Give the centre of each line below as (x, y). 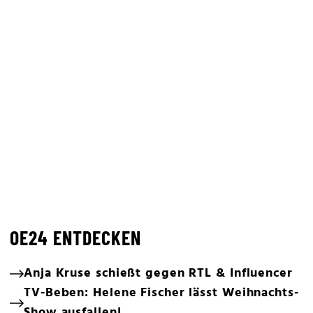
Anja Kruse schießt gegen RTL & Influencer (158, 274)
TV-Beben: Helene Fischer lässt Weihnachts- (161, 293)
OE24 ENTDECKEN (75, 238)
